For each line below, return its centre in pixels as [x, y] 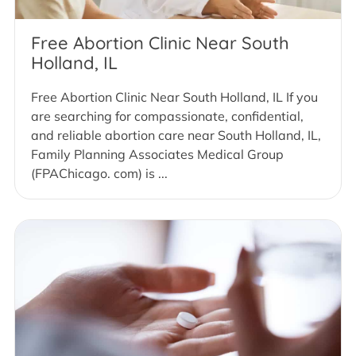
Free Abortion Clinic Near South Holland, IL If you [174, 97]
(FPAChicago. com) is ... [99, 174]
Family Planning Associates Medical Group [157, 155]
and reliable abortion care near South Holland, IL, [176, 135]
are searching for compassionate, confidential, [167, 116]
